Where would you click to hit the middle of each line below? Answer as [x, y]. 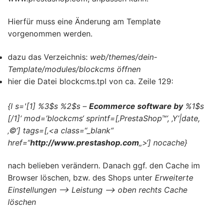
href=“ [19, 142]
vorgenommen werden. [50, 34]
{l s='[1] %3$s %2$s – [48, 106]
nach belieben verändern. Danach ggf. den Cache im [104, 166]
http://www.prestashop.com [85, 142]
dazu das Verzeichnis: [48, 57]
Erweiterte [174, 178]
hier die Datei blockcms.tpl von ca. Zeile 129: [91, 81]
